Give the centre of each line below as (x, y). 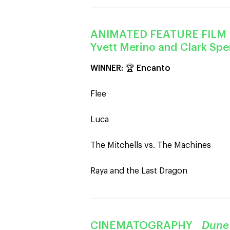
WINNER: (107, 68)
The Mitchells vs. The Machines (151, 145)
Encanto (154, 68)
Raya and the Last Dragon (140, 171)
